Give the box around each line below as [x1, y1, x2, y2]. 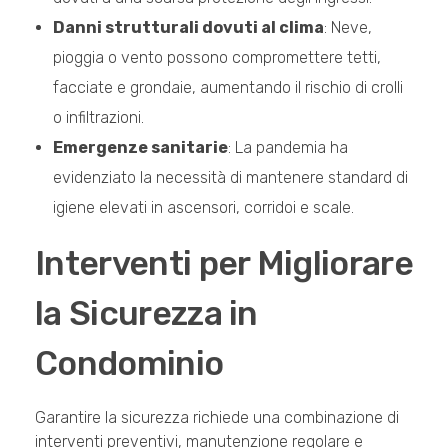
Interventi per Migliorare [35, 244, 414, 284]
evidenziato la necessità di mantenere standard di [52, 168, 408, 188]
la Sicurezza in [35, 294, 258, 334]
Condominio [35, 344, 224, 384]
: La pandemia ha [227, 138, 348, 158]
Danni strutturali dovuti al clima [52, 18, 324, 38]
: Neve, [323, 18, 372, 38]
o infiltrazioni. [52, 108, 144, 128]
